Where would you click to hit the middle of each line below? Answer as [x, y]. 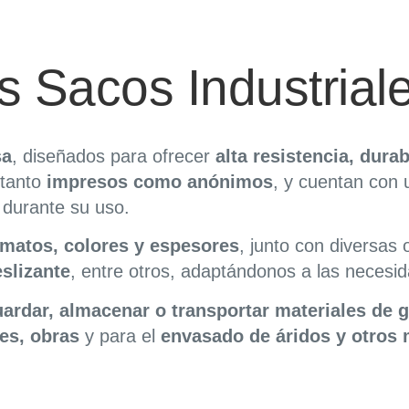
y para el [120, 336]
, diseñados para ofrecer [114, 156]
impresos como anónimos [160, 182]
